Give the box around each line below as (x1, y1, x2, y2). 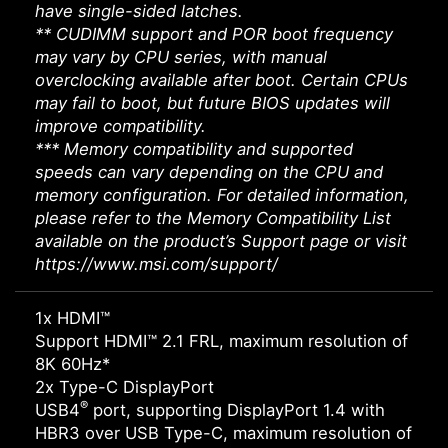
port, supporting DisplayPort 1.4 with (88, 400, 385, 421)
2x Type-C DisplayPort (35, 377, 214, 398)
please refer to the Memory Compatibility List (35, 208, 391, 229)
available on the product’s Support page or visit (35, 231, 407, 252)
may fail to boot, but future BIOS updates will (35, 93, 390, 114)
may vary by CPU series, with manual (35, 47, 327, 68)
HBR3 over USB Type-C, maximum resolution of (35, 423, 412, 444)
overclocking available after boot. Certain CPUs (35, 70, 408, 91)
